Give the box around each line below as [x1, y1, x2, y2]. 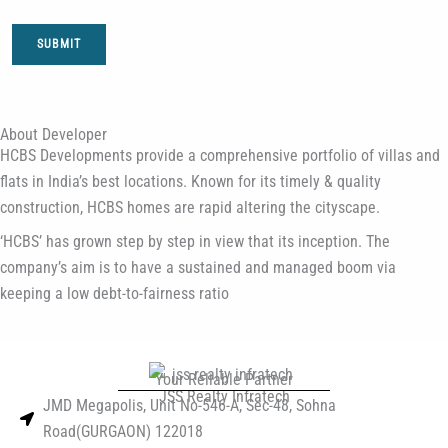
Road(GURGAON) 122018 [42, 422, 203, 441]
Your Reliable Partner [155, 370, 293, 389]
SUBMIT [37, 37, 81, 52]
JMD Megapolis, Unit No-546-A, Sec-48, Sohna [42, 396, 336, 415]
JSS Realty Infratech [158, 387, 290, 406]
